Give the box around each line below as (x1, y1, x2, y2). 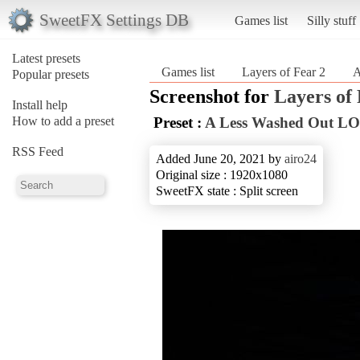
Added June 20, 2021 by (156, 151, 284, 166)
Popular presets (12, 67, 89, 81)
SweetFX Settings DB (39, 10, 189, 29)
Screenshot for (149, 85, 274, 107)
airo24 (284, 151, 317, 166)
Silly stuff (306, 13, 356, 27)
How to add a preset (12, 113, 114, 128)
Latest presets (12, 51, 80, 65)
